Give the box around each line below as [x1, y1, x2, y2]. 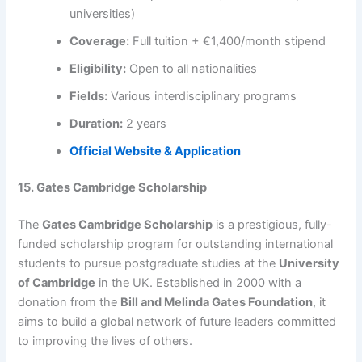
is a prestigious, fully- [213, 217, 333, 233]
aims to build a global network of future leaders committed [18, 314, 337, 330]
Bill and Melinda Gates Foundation [120, 295, 314, 310]
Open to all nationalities [126, 61, 258, 76]
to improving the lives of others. [18, 334, 193, 349]
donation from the [18, 295, 121, 310]
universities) [69, 6, 136, 21]
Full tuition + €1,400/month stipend [129, 33, 326, 48]
